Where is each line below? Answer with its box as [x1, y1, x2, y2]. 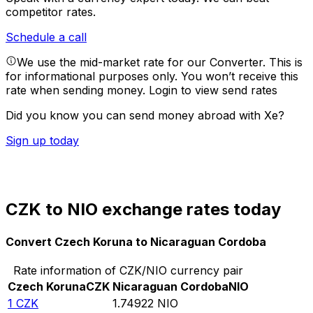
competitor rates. [6, 5, 96, 20]
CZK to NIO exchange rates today [6, 199, 281, 220]
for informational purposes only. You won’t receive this [6, 69, 298, 84]
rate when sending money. [6, 83, 149, 98]
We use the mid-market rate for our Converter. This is [17, 55, 303, 70]
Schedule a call [6, 30, 87, 45]
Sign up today [6, 133, 79, 148]
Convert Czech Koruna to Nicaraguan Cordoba [6, 234, 266, 249]
